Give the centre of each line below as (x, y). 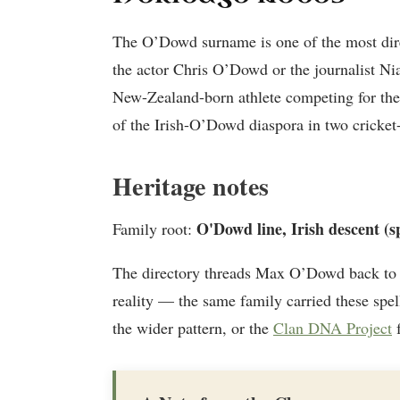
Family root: (154, 228)
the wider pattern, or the (193, 327)
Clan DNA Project (333, 327)
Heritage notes (191, 186)
